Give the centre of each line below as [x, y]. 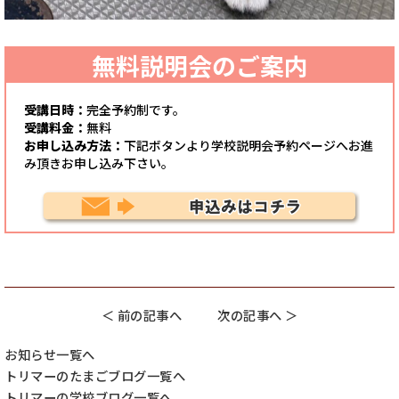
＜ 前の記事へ [141, 315]
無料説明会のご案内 [199, 66]
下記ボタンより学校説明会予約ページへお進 [248, 145]
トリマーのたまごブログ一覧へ [95, 376]
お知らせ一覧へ [50, 354]
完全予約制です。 [136, 110]
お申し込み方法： [74, 145]
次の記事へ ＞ [258, 315]
